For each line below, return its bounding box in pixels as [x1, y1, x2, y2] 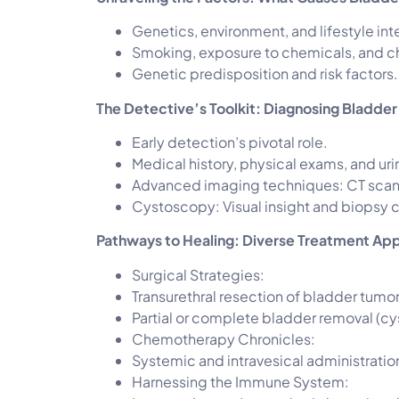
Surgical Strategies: [132, 265, 265, 284]
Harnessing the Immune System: [132, 371, 349, 391]
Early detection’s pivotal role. [132, 133, 328, 152]
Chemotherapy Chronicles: [132, 329, 315, 348]
